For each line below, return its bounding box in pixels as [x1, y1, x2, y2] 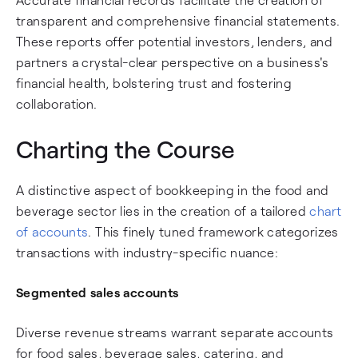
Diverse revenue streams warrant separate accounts [16, 324, 334, 340]
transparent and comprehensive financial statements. [16, 13, 340, 28]
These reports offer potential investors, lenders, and [16, 34, 333, 49]
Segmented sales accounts [16, 284, 179, 300]
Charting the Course [16, 134, 235, 163]
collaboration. [16, 96, 97, 111]
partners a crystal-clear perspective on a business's [16, 54, 329, 70]
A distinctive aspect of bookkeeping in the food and [16, 182, 329, 197]
